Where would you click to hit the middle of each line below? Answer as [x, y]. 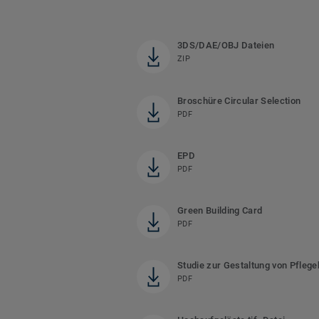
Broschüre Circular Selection [239, 100]
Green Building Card [220, 210]
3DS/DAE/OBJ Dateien [226, 45]
